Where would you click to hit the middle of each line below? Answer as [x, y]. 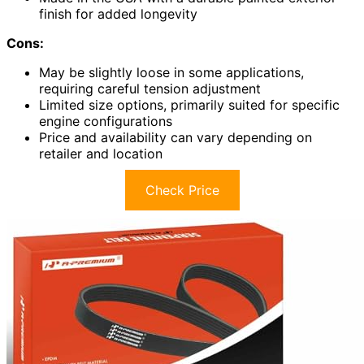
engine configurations [106, 121]
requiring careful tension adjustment [150, 89]
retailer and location [101, 154]
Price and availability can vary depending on [175, 138]
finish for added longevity [118, 14]
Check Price [182, 191]
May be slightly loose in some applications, [171, 73]
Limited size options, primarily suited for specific [189, 105]
